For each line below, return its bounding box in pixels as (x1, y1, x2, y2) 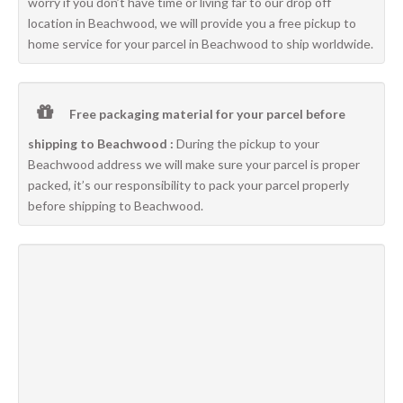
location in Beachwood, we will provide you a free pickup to (28, 15, 356, 31)
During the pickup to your (174, 136, 319, 151)
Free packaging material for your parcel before (67, 106, 345, 121)
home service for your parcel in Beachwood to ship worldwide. (28, 36, 373, 51)
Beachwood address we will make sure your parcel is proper (28, 157, 360, 172)
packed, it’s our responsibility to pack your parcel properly (28, 177, 349, 193)
